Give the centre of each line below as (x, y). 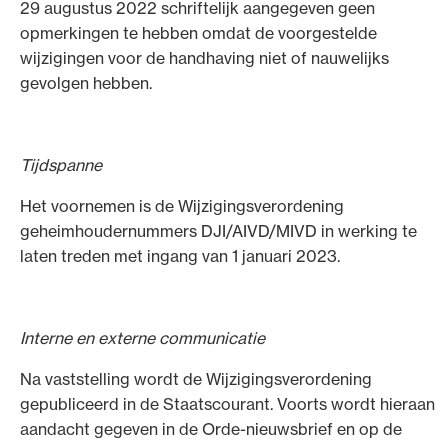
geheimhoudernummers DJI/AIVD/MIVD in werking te (218, 230)
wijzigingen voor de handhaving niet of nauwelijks (204, 57)
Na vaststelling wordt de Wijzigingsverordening (196, 378)
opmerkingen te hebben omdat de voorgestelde (198, 32)
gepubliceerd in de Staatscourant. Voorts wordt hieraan (227, 403)
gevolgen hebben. (86, 82)
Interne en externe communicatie (142, 337)
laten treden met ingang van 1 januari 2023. (180, 255)
